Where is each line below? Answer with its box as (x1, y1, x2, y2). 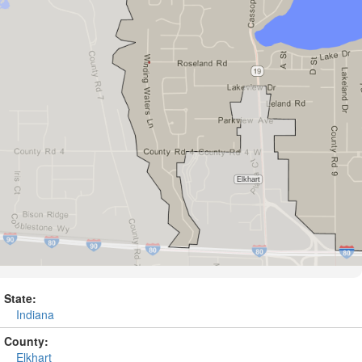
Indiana (16, 306, 54, 322)
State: (4, 290, 36, 306)
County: (4, 333, 48, 349)
